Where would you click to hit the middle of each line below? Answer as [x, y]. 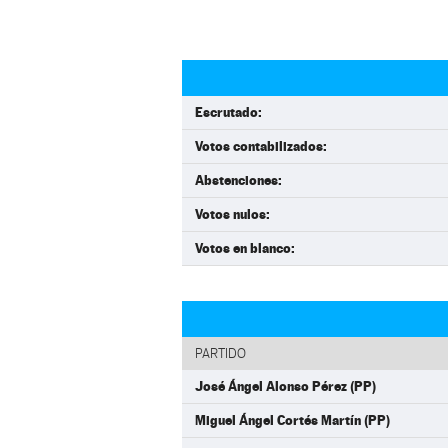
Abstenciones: [238, 180]
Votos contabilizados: [261, 146]
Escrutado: [228, 112]
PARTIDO [220, 353]
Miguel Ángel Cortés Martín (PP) [292, 420]
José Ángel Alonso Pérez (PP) [285, 386]
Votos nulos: [232, 214]
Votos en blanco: [245, 248]
